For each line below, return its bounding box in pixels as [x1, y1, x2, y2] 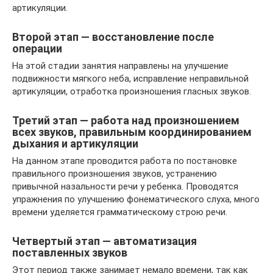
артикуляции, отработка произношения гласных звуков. [12, 86, 251, 97]
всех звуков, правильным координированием [12, 126, 252, 139]
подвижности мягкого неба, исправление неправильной [12, 73, 249, 85]
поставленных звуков [12, 246, 127, 260]
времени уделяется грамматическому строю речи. [12, 207, 227, 218]
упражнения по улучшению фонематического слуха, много [12, 194, 260, 205]
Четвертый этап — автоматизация [12, 235, 197, 248]
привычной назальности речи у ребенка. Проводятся [12, 181, 238, 193]
